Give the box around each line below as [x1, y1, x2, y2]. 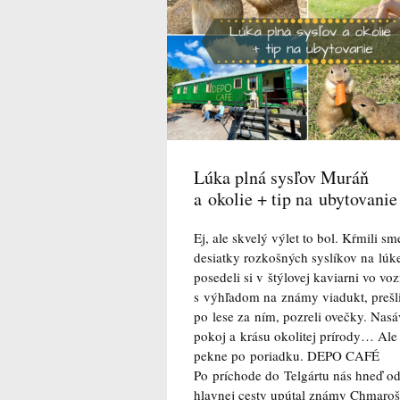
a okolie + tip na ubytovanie [194, 187, 397, 212]
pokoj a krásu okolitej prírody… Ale [194, 327, 397, 346]
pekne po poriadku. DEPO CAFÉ [194, 346, 379, 365]
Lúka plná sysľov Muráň [194, 165, 369, 190]
